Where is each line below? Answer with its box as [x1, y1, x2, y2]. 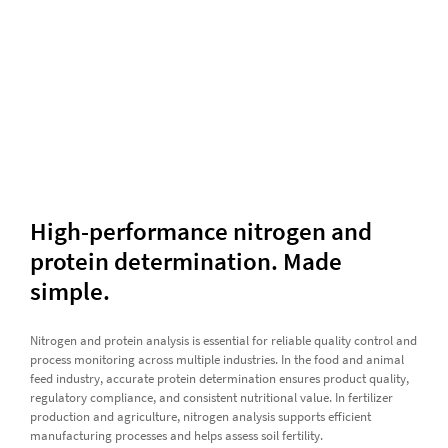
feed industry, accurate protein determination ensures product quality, [29, 369, 409, 387]
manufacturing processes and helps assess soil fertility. [29, 426, 323, 444]
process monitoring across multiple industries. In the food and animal [29, 350, 404, 368]
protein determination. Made [29, 244, 342, 277]
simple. [29, 274, 110, 307]
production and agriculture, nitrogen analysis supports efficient [29, 407, 371, 425]
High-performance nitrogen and [29, 214, 372, 247]
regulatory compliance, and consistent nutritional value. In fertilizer [29, 388, 393, 406]
